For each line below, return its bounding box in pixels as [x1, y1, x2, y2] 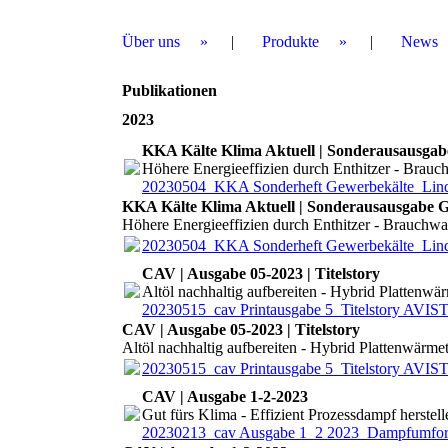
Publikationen [122, 82, 217, 99]
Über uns [122, 33, 180, 50]
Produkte [262, 33, 319, 50]
